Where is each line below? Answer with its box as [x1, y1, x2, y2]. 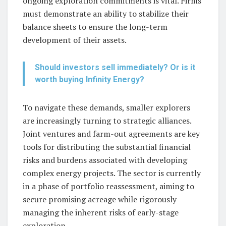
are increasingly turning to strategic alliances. [23, 115, 191, 127]
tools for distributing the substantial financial [23, 141, 191, 153]
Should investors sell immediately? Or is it [35, 63, 195, 73]
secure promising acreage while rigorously [23, 194, 177, 205]
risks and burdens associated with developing [23, 154, 187, 166]
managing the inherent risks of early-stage [23, 207, 179, 218]
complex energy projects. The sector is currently [23, 167, 201, 179]
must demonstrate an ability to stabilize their [23, 8, 189, 20]
